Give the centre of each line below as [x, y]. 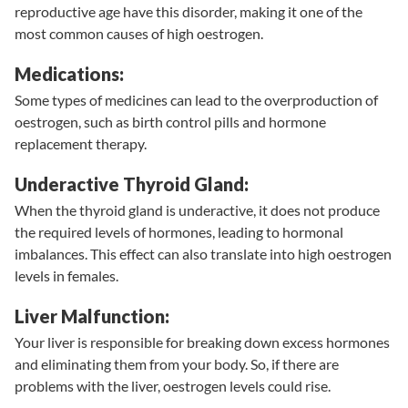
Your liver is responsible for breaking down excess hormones [202, 342]
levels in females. [66, 275]
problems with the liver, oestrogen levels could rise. [173, 385]
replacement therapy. [81, 143]
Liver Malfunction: [92, 316]
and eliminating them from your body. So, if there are [177, 363]
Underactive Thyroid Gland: [132, 184]
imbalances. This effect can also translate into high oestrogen [203, 253]
